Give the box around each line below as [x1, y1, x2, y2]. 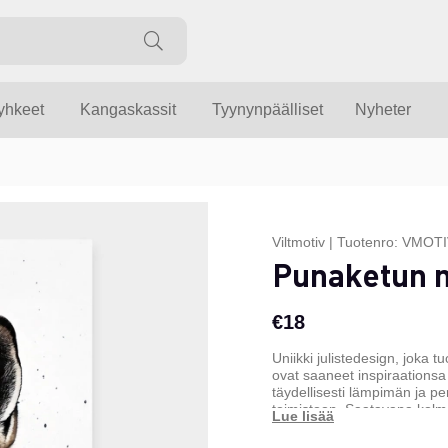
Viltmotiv [272, 234, 325, 251]
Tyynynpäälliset [212, 101, 323, 119]
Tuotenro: [337, 234, 402, 251]
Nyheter [355, 101, 411, 119]
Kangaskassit [80, 101, 176, 119]
